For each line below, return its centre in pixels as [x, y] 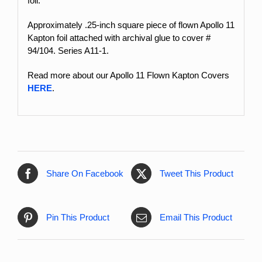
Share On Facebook [85, 173]
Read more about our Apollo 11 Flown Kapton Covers [128, 75]
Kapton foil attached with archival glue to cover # [119, 37]
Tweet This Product [196, 173]
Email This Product [196, 217]
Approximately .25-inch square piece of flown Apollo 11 [131, 25]
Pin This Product [78, 217]
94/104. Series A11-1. [68, 50]
